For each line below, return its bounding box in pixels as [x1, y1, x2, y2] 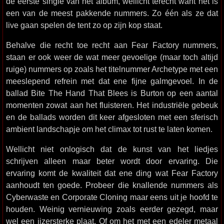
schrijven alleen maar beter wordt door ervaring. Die [6, 156, 218, 165]
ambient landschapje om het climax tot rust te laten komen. [6, 124, 212, 133]
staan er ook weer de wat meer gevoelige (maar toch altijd [6, 52, 218, 61]
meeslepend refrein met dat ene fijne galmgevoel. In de [6, 76, 218, 85]
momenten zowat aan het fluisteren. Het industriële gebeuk [6, 100, 218, 109]
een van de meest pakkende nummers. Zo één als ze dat [6, 8, 218, 17]
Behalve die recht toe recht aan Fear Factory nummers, [6, 40, 218, 49]
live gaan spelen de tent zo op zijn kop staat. [6, 20, 162, 29]
